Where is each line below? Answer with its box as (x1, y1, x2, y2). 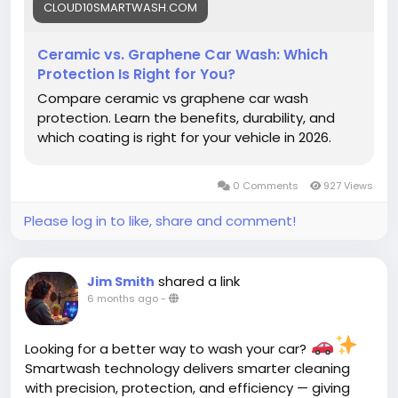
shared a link (158, 272, 240, 291)
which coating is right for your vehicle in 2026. (37, 128, 331, 147)
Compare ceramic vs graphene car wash (37, 89, 308, 107)
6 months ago (87, 291, 158, 306)
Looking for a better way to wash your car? (25, 338, 310, 358)
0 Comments (230, 179, 301, 193)
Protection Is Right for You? (37, 64, 235, 84)
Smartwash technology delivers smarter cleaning (25, 358, 350, 378)
